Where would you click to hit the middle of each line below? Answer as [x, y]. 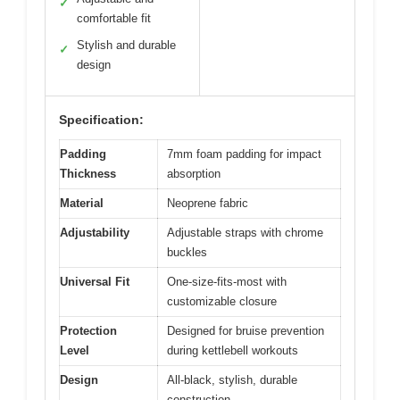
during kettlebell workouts [233, 351]
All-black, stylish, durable [232, 380]
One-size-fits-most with [227, 282]
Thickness [88, 174]
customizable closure [222, 302]
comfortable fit [114, 19]
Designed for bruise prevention [246, 331]
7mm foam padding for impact [244, 154]
